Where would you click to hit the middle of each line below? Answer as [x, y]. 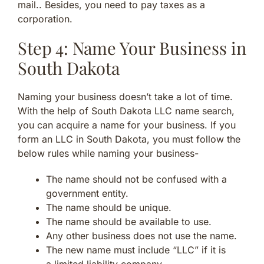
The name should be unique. [109, 207]
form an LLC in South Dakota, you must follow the [129, 139]
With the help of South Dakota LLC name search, [126, 110]
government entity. [87, 193]
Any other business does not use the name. [141, 235]
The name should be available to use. [129, 221]
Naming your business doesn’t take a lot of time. [125, 96]
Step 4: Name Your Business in [132, 47]
